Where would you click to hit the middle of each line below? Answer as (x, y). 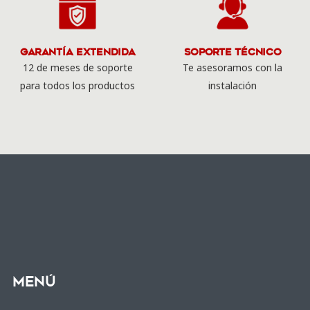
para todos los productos (77, 85)
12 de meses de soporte (77, 67)
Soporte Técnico (232, 52)
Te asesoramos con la (232, 67)
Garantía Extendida (77, 52)
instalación (232, 85)
